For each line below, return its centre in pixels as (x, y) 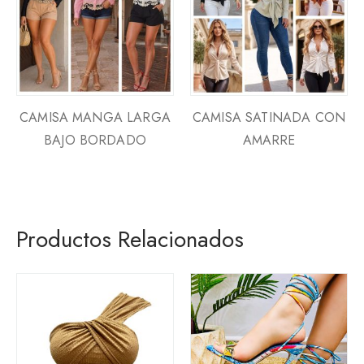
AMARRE (269, 140)
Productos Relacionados (130, 239)
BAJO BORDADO (95, 140)
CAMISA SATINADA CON (269, 117)
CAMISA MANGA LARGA (95, 117)
